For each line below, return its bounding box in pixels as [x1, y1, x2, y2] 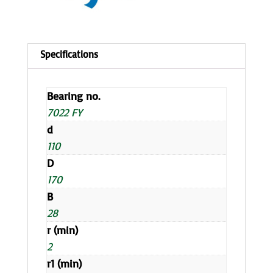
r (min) [46, 222, 78, 236]
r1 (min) [46, 256, 82, 270]
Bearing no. [46, 88, 100, 102]
